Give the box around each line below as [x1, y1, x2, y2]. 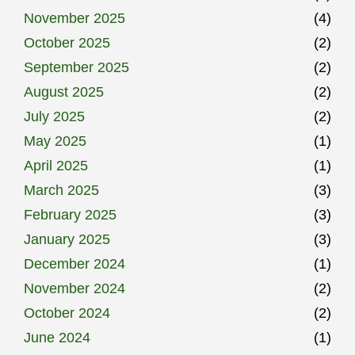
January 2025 [24, 231, 110, 247]
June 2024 [24, 329, 90, 345]
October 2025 [24, 34, 110, 51]
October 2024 [24, 304, 110, 321]
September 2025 [24, 59, 129, 75]
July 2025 [24, 108, 85, 124]
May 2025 [24, 132, 86, 149]
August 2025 [24, 83, 104, 100]
